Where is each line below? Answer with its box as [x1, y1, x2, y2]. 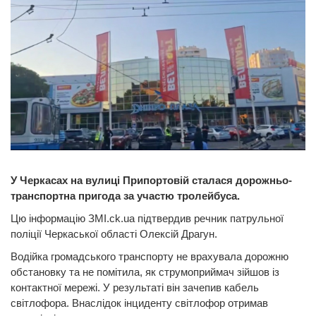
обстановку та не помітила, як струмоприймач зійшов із [11, 265, 279, 278]
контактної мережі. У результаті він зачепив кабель [11, 281, 259, 293]
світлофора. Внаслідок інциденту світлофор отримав [11, 296, 268, 309]
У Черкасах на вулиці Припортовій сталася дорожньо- [11, 174, 292, 186]
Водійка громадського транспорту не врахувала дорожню [11, 250, 288, 262]
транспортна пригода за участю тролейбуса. [11, 189, 240, 202]
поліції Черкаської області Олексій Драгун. [11, 227, 217, 240]
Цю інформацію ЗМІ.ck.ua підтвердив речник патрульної [11, 212, 284, 224]
